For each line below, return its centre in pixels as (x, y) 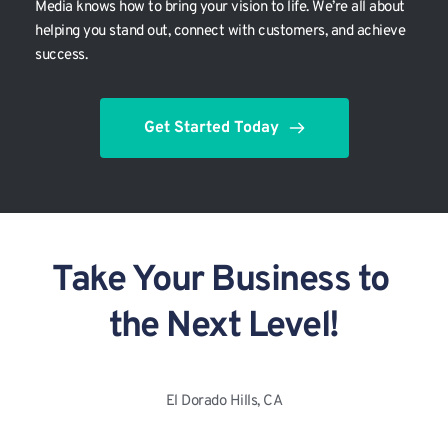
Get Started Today (211, 128)
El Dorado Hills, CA (224, 402)
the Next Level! (224, 327)
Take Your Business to (220, 281)
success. (61, 56)
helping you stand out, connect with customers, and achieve (220, 32)
